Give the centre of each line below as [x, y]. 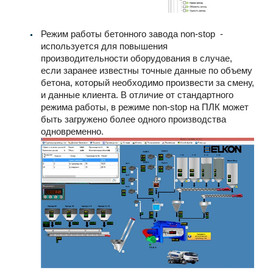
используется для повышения [104, 46]
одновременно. [72, 131]
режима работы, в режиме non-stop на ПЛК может [145, 107]
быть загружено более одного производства [133, 119]
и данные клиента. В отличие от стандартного [137, 94]
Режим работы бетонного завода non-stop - [132, 34]
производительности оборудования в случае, [136, 58]
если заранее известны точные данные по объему [147, 70]
